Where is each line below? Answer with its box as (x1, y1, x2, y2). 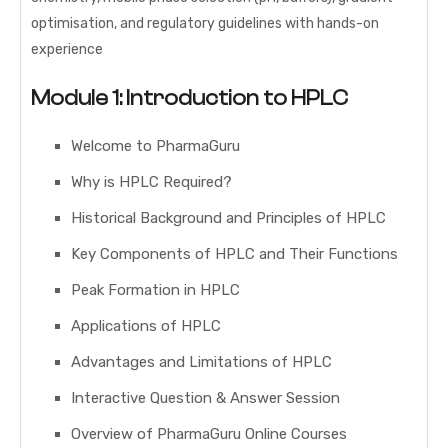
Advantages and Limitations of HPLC (71, 353, 332, 372)
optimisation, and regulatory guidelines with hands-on (31, 15, 379, 33)
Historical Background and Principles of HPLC (71, 209, 386, 228)
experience (31, 41, 103, 59)
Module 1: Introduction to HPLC (31, 85, 348, 112)
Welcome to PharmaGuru (71, 137, 240, 156)
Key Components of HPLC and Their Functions (71, 245, 398, 264)
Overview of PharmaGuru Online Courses (71, 425, 347, 444)
